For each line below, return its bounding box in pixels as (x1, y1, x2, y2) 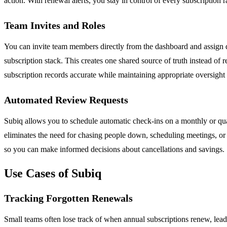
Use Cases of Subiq (4, 166, 101, 180)
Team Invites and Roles (4, 19, 105, 31)
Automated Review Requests (4, 94, 128, 105)
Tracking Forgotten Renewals (4, 192, 133, 204)
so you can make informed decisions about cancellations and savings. (4, 144, 224, 154)
